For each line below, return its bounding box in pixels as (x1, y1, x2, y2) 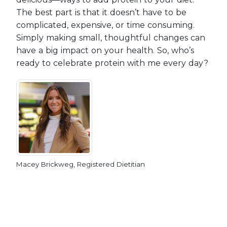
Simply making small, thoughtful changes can (16, 33, 205, 43)
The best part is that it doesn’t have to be (16, 8, 186, 17)
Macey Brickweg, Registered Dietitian (16, 160, 145, 168)
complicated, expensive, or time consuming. (16, 20, 195, 30)
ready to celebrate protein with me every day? (16, 58, 208, 68)
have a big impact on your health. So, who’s (16, 46, 194, 55)
